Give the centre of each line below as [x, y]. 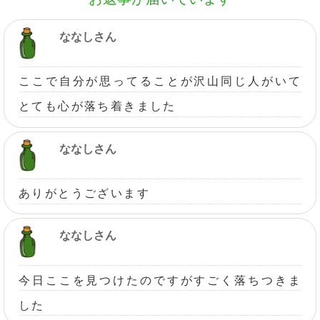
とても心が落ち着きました [97, 106]
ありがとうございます [84, 193]
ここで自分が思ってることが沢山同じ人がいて [160, 81]
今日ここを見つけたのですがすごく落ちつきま [160, 280]
